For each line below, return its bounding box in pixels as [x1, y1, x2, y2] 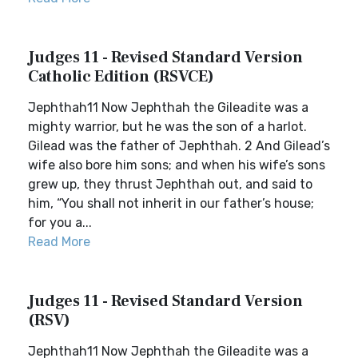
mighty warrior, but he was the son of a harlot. [28, 119, 307, 134]
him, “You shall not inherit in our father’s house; [28, 196, 314, 211]
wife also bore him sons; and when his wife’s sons [28, 157, 325, 173]
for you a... [28, 215, 92, 230]
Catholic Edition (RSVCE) [28, 66, 214, 87]
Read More [28, 234, 90, 249]
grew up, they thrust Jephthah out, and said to [28, 177, 312, 192]
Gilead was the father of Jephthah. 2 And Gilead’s [28, 138, 330, 153]
